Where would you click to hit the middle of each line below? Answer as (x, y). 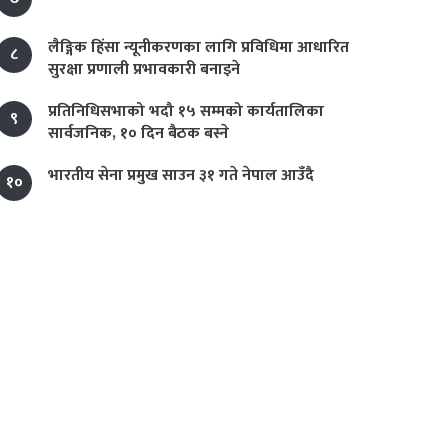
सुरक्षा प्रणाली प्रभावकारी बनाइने (144, 69)
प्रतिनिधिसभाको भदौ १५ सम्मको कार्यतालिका (186, 111)
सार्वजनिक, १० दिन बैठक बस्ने (138, 133)
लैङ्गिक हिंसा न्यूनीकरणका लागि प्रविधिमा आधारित (198, 47)
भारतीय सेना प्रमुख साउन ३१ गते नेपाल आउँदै (181, 175)
